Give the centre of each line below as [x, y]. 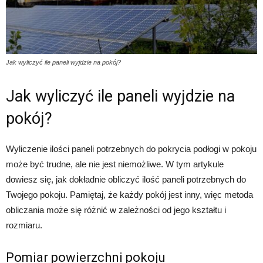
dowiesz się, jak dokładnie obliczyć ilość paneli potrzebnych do [126, 180]
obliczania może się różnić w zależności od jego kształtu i [116, 210]
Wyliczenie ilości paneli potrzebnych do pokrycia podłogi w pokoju [131, 149]
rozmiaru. [24, 225]
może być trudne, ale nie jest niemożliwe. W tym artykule [115, 164]
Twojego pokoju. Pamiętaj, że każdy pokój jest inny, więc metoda [129, 195]
